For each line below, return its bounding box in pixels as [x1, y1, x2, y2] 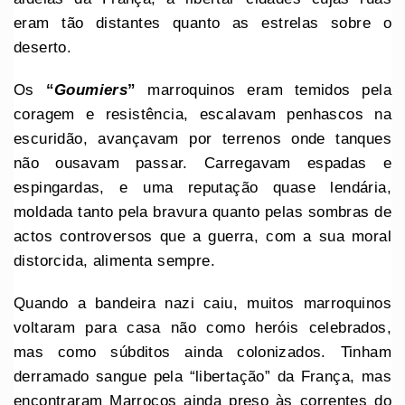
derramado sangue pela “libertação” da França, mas [14, 367, 391, 385]
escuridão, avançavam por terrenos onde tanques [14, 129, 391, 147]
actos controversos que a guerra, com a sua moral [14, 227, 391, 245]
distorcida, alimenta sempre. [14, 251, 215, 269]
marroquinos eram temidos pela [136, 80, 392, 99]
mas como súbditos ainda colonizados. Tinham [14, 343, 391, 361]
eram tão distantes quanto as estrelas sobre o [14, 14, 391, 32]
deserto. [14, 38, 72, 56]
